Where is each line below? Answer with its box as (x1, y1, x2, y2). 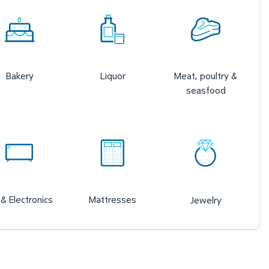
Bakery (5, 69, 34, 83)
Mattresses (89, 193, 136, 207)
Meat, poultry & (174, 69, 237, 83)
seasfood (186, 83, 226, 97)
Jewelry (190, 193, 222, 207)
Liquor (100, 69, 125, 83)
